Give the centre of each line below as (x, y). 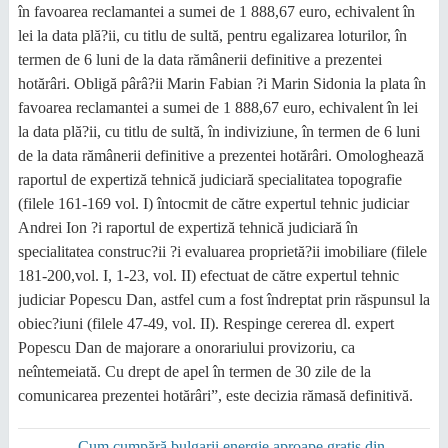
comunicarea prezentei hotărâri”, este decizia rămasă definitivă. (215, 395)
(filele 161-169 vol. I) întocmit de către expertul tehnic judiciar (213, 203)
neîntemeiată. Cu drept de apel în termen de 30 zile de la (194, 371)
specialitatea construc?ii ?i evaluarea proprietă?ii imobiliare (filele (222, 251)
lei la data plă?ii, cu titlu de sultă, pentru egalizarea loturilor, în (212, 35)
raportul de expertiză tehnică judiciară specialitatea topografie (209, 179)
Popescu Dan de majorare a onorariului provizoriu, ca (186, 347)
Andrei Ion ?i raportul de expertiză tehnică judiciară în (187, 227)
